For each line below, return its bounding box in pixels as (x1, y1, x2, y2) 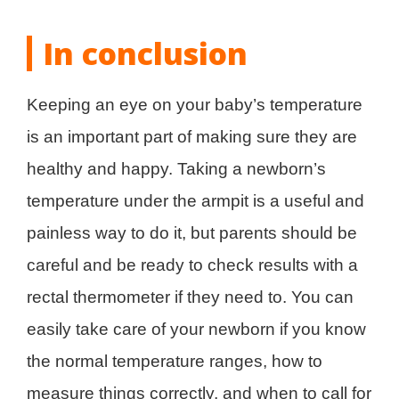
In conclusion (43, 32, 248, 74)
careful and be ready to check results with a (27, 255, 358, 274)
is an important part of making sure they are (27, 126, 357, 146)
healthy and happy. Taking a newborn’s (27, 159, 326, 178)
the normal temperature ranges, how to (27, 351, 322, 370)
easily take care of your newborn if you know (27, 319, 366, 338)
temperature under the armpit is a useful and (27, 191, 364, 210)
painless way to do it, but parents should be (27, 223, 357, 242)
